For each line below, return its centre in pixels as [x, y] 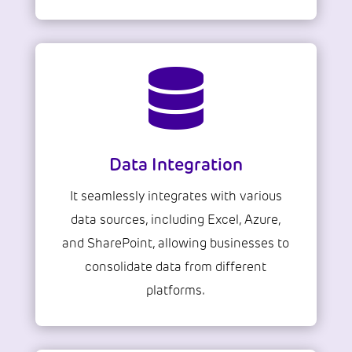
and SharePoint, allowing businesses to [176, 244]
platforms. [176, 291]
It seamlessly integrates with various [176, 196]
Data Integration [176, 165]
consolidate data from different [176, 267]
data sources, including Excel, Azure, [176, 220]
